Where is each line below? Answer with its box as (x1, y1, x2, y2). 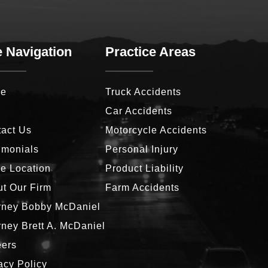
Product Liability (105, 163, 184, 173)
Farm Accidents (105, 182, 179, 193)
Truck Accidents (105, 86, 181, 97)
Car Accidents (105, 105, 172, 116)
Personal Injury (105, 144, 178, 154)
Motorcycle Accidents (105, 124, 207, 135)
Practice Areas (105, 44, 196, 59)
